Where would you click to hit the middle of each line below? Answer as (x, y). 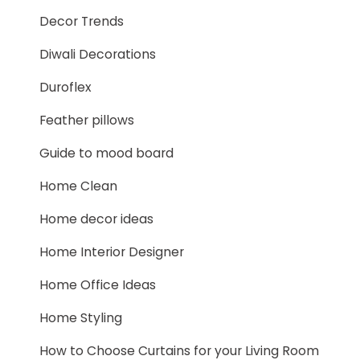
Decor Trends (82, 21)
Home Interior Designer (112, 252)
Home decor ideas (96, 219)
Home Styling (81, 318)
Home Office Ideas (98, 285)
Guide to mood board (106, 153)
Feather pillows (87, 120)
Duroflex (65, 87)
